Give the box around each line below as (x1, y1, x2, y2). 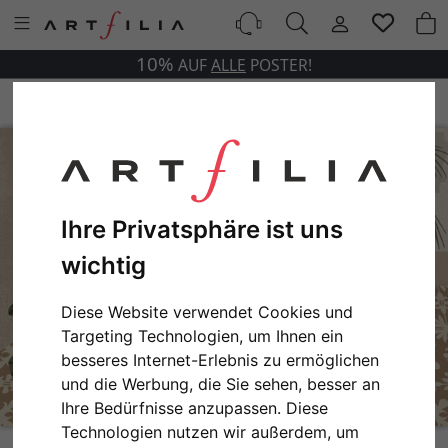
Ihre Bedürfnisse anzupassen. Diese (61, 397, 329, 418)
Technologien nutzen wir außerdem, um (61, 421, 360, 442)
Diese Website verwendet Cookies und (61, 301, 354, 322)
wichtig (61, 250, 147, 280)
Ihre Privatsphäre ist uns (61, 214, 344, 244)
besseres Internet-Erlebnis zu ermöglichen (61, 349, 380, 370)
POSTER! (246, 54, 312, 76)
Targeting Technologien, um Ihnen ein (61, 325, 344, 346)
